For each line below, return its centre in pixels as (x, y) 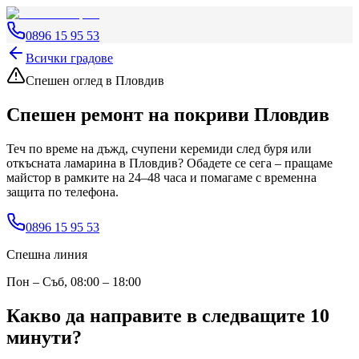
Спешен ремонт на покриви (130, 114)
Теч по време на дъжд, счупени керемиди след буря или (159, 148)
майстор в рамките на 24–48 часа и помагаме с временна (161, 177)
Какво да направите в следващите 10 (168, 315)
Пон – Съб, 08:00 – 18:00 (74, 281)
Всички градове (69, 58)
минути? (44, 337)
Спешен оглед (66, 81)
